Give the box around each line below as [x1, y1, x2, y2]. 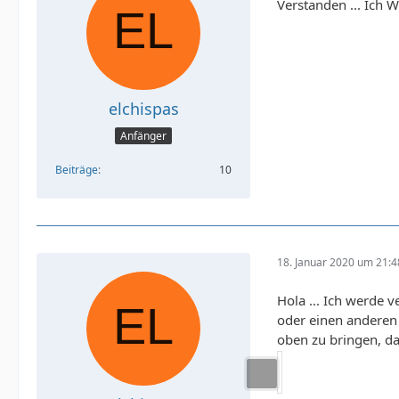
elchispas [108, 98, 179, 120]
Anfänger [120, 127, 167, 143]
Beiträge [55, 161, 98, 177]
